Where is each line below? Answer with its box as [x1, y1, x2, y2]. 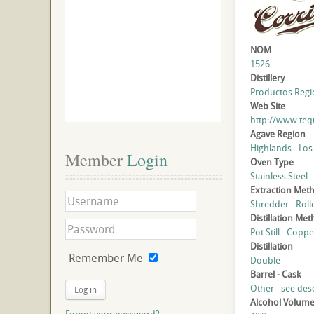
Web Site [250, 100, 285, 113]
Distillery [250, 71, 285, 85]
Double [250, 254, 280, 267]
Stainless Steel [250, 170, 308, 183]
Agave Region [250, 128, 306, 141]
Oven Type [250, 156, 294, 169]
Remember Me [69, 250, 143, 266]
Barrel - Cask [250, 268, 301, 281]
